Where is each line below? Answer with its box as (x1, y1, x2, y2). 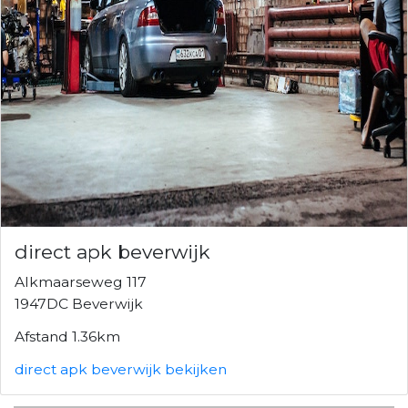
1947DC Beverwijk (15, 294, 143, 312)
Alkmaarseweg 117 (15, 272, 147, 291)
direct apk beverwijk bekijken (15, 360, 227, 378)
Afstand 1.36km (15, 327, 120, 345)
